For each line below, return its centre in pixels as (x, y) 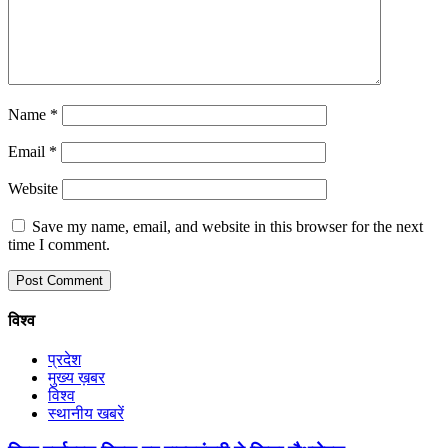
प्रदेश (64, 360)
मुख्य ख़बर (76, 378)
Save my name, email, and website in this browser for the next (227, 226)
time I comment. (59, 244)
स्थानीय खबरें (86, 414)
